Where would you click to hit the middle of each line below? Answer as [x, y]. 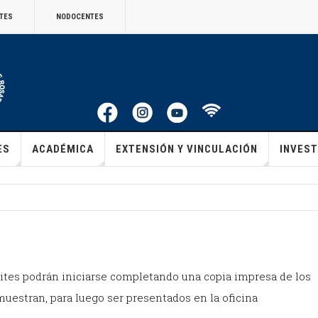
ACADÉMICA [62, 149]
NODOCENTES [80, 17]
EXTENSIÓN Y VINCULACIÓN [186, 149]
